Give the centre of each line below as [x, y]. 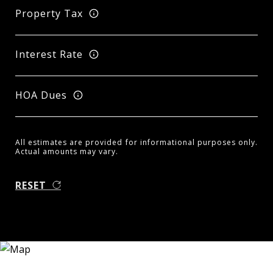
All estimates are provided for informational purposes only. [136, 142]
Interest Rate [49, 54]
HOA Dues [41, 95]
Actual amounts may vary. [67, 151]
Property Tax [49, 13]
